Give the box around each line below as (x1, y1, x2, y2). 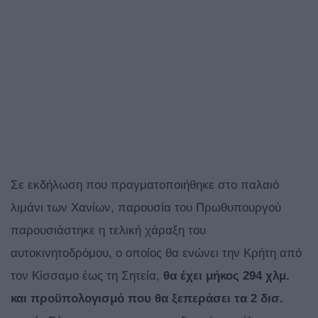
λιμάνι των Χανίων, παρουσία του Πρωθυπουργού (11, 201, 281, 215)
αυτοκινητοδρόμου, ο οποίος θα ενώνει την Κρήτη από (11, 246, 302, 261)
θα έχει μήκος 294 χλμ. (163, 269, 290, 283)
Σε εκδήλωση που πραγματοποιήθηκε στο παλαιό (11, 178, 279, 192)
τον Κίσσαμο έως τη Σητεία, (11, 269, 163, 283)
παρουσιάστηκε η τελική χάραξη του (11, 224, 206, 238)
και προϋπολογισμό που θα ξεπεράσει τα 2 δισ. (11, 292, 283, 306)
